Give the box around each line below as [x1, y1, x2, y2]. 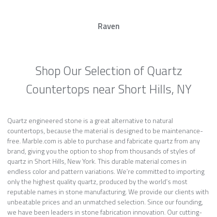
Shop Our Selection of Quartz [35, 62, 182, 80]
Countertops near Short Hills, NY [26, 80, 191, 98]
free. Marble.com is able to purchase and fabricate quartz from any [7, 136, 200, 146]
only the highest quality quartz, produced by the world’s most [7, 176, 187, 186]
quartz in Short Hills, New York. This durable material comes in [7, 156, 186, 166]
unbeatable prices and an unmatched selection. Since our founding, [7, 197, 203, 207]
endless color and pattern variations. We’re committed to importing [7, 166, 204, 176]
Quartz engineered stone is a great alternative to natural [7, 115, 173, 125]
